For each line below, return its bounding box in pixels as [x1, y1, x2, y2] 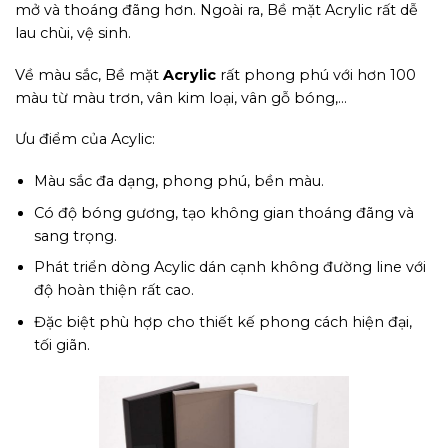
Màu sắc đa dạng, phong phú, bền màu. [33, 172, 324, 190]
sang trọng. [33, 226, 117, 245]
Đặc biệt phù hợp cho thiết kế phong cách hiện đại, [33, 312, 412, 331]
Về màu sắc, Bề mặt [15, 65, 163, 84]
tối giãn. [33, 335, 90, 354]
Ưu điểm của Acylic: [15, 130, 155, 149]
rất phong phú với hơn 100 [216, 65, 416, 84]
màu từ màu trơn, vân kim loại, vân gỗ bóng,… [15, 88, 351, 107]
